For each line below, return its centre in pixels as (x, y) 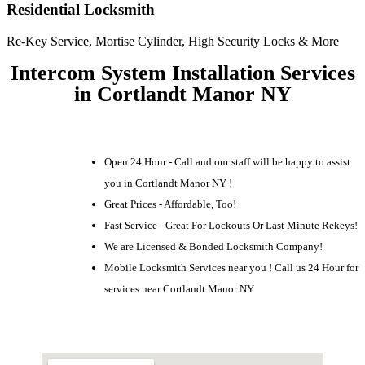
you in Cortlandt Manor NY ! (168, 182)
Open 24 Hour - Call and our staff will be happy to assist (227, 161)
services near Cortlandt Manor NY (179, 288)
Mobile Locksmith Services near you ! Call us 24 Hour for (231, 267)
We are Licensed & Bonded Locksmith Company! (213, 246)
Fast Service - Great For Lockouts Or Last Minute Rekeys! (231, 225)
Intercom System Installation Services (182, 73)
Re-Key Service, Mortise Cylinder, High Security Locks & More (173, 41)
